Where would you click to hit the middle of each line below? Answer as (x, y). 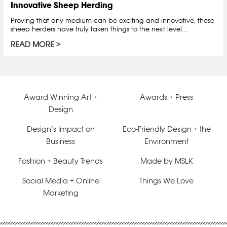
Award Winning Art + (61, 97)
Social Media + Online (61, 181)
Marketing (61, 193)
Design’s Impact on (61, 129)
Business (61, 141)
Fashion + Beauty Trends (61, 161)
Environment (166, 141)
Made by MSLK (166, 161)
